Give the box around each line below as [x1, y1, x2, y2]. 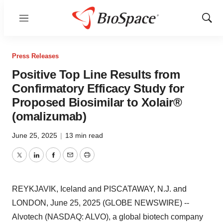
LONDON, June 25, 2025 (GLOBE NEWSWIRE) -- [12, 199, 189, 207]
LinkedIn [35, 156, 66, 165]
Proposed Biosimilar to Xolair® [12, 96, 182, 109]
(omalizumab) [12, 110, 86, 123]
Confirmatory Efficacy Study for [12, 82, 184, 95]
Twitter [18, 156, 42, 165]
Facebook [52, 156, 88, 165]
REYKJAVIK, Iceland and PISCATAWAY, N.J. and [12, 185, 187, 193]
